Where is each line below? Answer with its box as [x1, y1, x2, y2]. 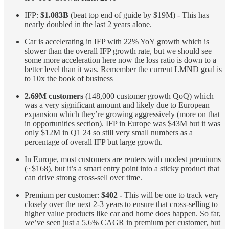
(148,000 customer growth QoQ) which [83, 91, 214, 100]
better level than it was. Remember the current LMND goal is [25, 64, 222, 74]
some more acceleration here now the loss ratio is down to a [25, 55, 216, 64]
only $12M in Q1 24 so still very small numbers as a [25, 128, 193, 137]
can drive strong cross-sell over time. [25, 173, 142, 182]
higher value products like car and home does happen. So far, [25, 209, 221, 218]
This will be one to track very [124, 190, 219, 199]
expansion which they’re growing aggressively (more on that [25, 109, 220, 119]
